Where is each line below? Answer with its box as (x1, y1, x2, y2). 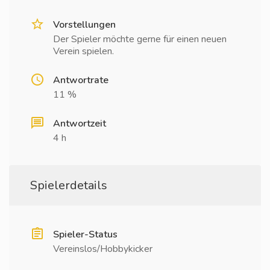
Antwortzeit (53, 117, 106, 130)
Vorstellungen (53, 18, 116, 31)
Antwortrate (53, 74, 108, 87)
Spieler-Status (53, 228, 118, 241)
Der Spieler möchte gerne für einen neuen (53, 33, 227, 46)
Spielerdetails (30, 177, 107, 193)
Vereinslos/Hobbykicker (53, 242, 152, 256)
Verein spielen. (53, 45, 114, 58)
